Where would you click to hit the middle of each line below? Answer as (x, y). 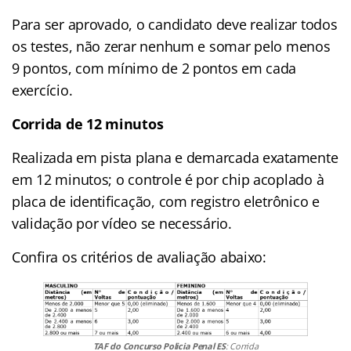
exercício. (42, 90)
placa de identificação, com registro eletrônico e (166, 201)
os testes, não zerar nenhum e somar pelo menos (171, 46)
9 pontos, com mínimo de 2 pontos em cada (154, 68)
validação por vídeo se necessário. (122, 223)
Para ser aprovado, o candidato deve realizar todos (175, 24)
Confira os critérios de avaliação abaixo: (139, 257)
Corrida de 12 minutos (88, 123)
